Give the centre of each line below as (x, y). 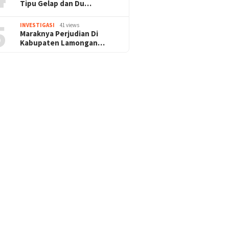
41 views (70, 25)
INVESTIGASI (38, 25)
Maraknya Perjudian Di (59, 33)
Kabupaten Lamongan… (63, 42)
